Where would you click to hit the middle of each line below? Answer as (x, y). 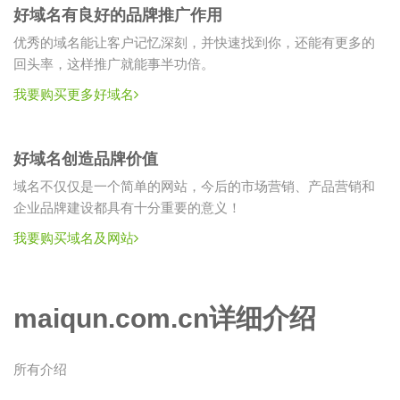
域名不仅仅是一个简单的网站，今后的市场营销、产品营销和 (194, 187)
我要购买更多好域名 (74, 96)
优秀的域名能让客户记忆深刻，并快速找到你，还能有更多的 (194, 44)
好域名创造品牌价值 (86, 159)
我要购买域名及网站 (74, 239)
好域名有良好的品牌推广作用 (118, 16)
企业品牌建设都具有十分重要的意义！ (127, 209)
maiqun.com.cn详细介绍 (165, 319)
